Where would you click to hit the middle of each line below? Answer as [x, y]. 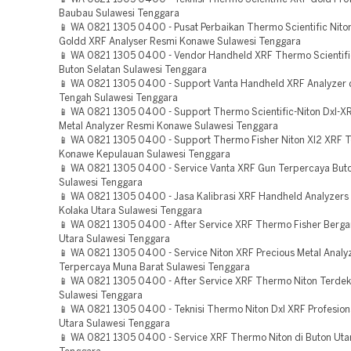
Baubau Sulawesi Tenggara [119, 14]
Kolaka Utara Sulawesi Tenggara [130, 211]
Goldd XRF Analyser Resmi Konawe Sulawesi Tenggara [180, 42]
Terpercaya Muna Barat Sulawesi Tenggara [154, 268]
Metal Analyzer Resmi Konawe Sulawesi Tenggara [168, 127]
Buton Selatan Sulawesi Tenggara [133, 70]
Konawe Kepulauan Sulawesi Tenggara [145, 155]
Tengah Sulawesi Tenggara [118, 98]
